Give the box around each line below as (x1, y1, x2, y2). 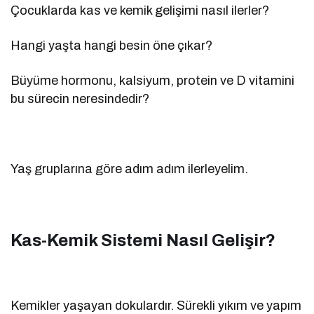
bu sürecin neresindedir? (11, 91, 150, 106)
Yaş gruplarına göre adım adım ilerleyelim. (11, 161, 249, 176)
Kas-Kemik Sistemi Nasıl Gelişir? (11, 231, 275, 250)
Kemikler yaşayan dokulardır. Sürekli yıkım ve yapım (11, 298, 302, 313)
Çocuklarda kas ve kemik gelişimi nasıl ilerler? (11, 3, 270, 18)
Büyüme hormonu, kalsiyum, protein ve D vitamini (11, 73, 295, 88)
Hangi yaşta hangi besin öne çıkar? (11, 38, 213, 53)
